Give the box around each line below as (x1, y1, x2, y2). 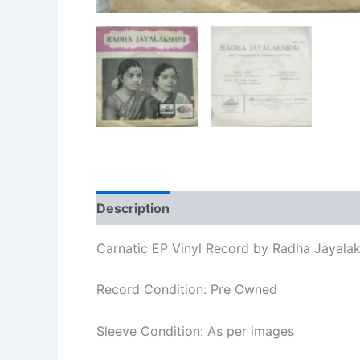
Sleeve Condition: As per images (96, 322, 294, 339)
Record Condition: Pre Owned (96, 281, 277, 298)
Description (96, 199, 170, 216)
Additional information (186, 199, 326, 216)
